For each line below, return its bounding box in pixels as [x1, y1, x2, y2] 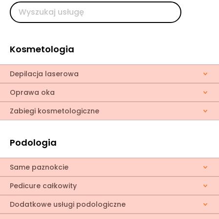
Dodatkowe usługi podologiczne [10, 199, 126, 209]
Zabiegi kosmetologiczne [10, 106, 99, 116]
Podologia [10, 136, 57, 149]
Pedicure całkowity [10, 181, 77, 191]
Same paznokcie [10, 162, 68, 172]
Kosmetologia [10, 43, 74, 55]
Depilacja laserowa [10, 69, 79, 79]
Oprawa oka [10, 88, 55, 97]
